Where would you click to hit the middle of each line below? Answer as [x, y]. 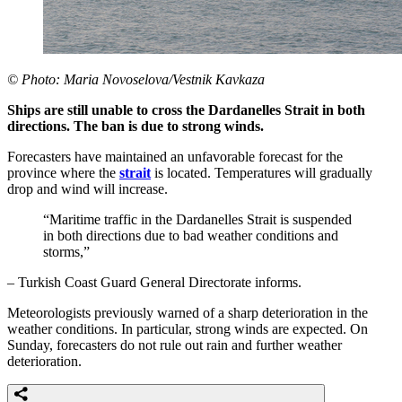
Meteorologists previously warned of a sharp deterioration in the [188, 312]
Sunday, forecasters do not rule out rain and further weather [175, 345]
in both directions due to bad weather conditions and [191, 235]
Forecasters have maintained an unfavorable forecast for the [175, 156]
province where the [63, 172]
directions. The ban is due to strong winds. [135, 126]
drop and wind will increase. [87, 188]
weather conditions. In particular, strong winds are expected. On [188, 328]
